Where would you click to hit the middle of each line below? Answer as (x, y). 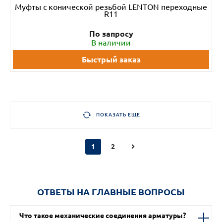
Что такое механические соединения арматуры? (103, 216)
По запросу (111, 34)
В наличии (111, 43)
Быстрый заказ (111, 59)
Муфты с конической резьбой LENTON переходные (111, 7)
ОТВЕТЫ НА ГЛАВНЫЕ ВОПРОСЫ (111, 192)
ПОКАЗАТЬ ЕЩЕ (118, 115)
